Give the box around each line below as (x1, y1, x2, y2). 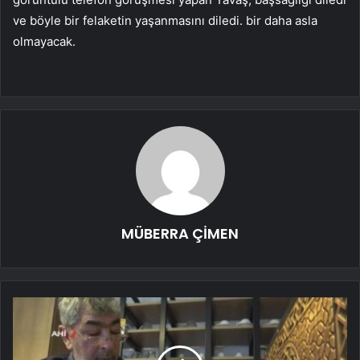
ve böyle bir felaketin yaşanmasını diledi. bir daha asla (13, 13, 317, 29)
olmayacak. (13, 34, 76, 50)
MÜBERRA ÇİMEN (121, 223, 239, 244)
